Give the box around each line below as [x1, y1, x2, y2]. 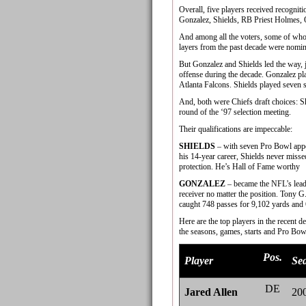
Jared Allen [184, 286, 238, 298]
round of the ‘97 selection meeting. [179, 107, 291, 117]
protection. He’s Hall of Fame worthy [179, 162, 300, 171]
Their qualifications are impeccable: [179, 124, 292, 134]
